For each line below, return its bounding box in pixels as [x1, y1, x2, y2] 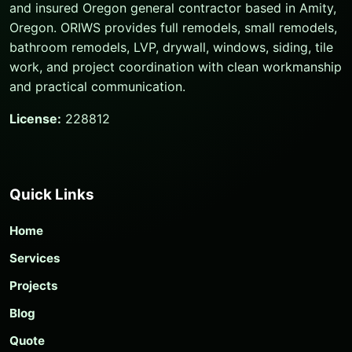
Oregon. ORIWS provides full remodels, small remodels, [9, 20, 337, 36]
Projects [9, 277, 58, 293]
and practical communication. [9, 79, 185, 95]
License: [9, 111, 61, 127]
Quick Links [9, 185, 94, 203]
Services [9, 250, 60, 266]
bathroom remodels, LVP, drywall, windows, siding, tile [9, 39, 333, 56]
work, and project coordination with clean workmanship [9, 59, 342, 75]
